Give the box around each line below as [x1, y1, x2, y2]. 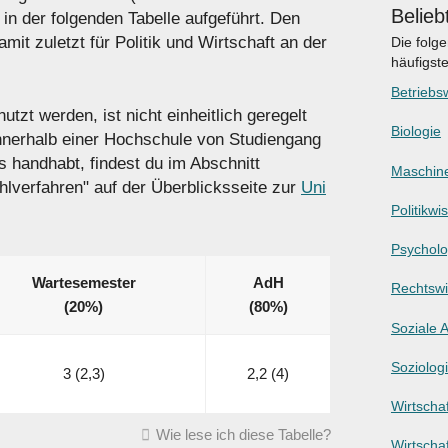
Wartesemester [31, 273, 136, 291]
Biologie [390, 123, 441, 140]
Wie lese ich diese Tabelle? [156, 425, 331, 443]
